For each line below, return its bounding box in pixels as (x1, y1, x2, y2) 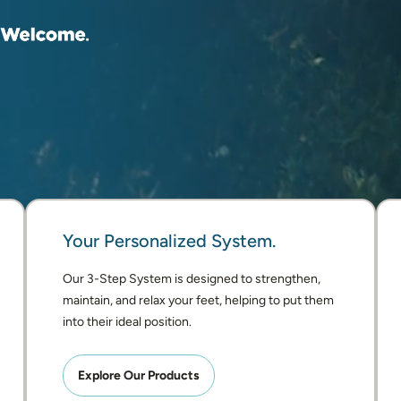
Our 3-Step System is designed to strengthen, (62, 271, 320, 286)
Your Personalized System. (62, 230, 276, 252)
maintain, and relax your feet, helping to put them (62, 293, 334, 308)
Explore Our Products (77, 368, 200, 383)
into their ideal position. (62, 314, 194, 329)
